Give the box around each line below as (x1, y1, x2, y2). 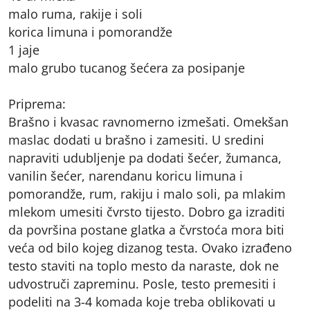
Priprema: (8, 95, 66, 112)
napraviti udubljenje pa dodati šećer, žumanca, (8, 149, 282, 166)
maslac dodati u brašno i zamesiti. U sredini (8, 131, 264, 148)
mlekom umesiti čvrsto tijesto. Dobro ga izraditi (8, 203, 285, 220)
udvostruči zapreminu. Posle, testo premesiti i (8, 275, 276, 292)
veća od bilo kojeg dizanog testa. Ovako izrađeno (8, 239, 292, 256)
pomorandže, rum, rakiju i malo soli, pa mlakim (8, 185, 286, 202)
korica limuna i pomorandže (8, 23, 172, 40)
